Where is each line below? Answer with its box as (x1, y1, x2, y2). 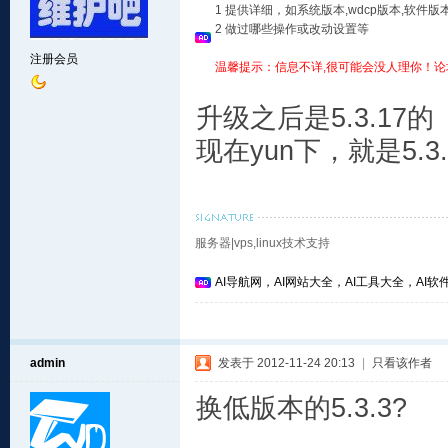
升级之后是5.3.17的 (196, 103, 434, 133)
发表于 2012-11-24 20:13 (218, 356, 355, 370)
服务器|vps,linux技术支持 (195, 236, 330, 250)
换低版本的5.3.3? (196, 393, 407, 423)
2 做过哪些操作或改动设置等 (215, 22, 369, 36)
